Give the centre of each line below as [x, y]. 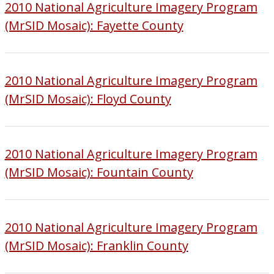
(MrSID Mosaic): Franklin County [96, 245]
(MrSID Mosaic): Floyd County [88, 98]
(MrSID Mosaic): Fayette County [94, 25]
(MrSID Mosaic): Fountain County [99, 172]
